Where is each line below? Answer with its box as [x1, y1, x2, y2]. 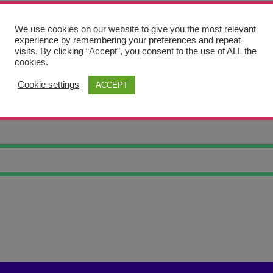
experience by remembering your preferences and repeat [15, 35, 241, 45]
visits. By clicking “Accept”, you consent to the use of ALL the [15, 46, 257, 56]
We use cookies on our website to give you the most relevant [15, 24, 256, 34]
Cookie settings [18, 80, 79, 90]
